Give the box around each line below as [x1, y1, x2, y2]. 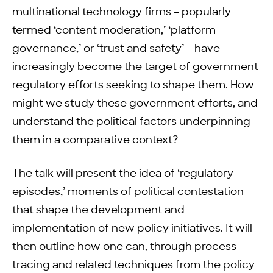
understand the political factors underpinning [12, 117, 250, 127]
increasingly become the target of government [12, 62, 258, 72]
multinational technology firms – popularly [12, 7, 231, 17]
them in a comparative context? [12, 135, 179, 145]
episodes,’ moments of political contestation [12, 187, 244, 197]
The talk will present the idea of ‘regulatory [12, 169, 233, 179]
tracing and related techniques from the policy [12, 260, 255, 270]
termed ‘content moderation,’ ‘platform [12, 26, 216, 35]
